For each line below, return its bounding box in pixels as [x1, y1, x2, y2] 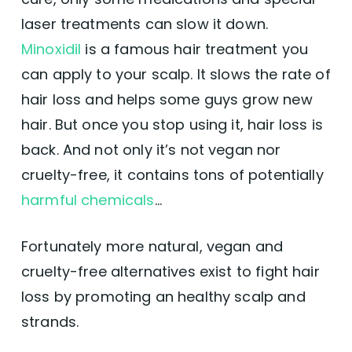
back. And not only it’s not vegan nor [20, 139, 281, 159]
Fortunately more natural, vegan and [20, 236, 284, 256]
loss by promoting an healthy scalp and [20, 286, 306, 306]
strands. [20, 311, 79, 332]
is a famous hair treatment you [81, 38, 308, 59]
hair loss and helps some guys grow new [20, 89, 313, 109]
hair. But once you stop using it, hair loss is [20, 114, 323, 134]
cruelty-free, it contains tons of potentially [20, 164, 324, 185]
